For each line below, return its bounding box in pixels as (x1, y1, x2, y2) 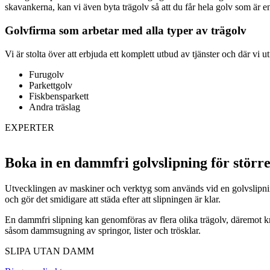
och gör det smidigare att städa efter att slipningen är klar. (5, 193, 221, 204)
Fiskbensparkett (29, 90, 89, 101)
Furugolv (29, 69, 64, 80)
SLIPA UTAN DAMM (5, 245, 94, 256)
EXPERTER (5, 122, 54, 133)
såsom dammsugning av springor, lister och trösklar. (5, 225, 201, 236)
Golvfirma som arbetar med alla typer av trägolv (5, 24, 246, 37)
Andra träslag (29, 101, 80, 112)
